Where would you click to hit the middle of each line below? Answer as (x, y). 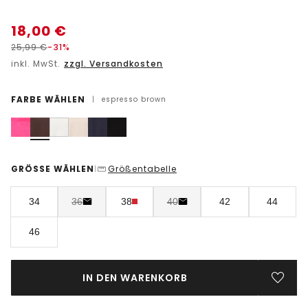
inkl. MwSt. (37, 63)
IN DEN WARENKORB (135, 277)
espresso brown (134, 99)
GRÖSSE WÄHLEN (53, 168)
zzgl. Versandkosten (113, 63)
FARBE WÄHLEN (48, 99)
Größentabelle (142, 168)
